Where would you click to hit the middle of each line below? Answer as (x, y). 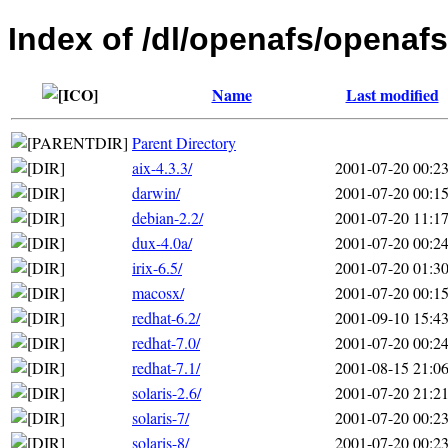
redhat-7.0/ (166, 342)
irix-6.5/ (157, 267)
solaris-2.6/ (166, 392)
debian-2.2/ (167, 217)
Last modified (392, 94)
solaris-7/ (160, 417)
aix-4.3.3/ (162, 167)
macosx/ (158, 292)
